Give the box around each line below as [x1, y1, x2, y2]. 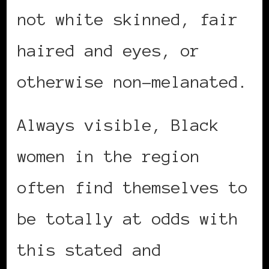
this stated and [17, 241, 162, 259]
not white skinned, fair [17, 10, 238, 29]
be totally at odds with [17, 210, 238, 228]
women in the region [17, 147, 200, 166]
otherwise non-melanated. [17, 73, 248, 91]
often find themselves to [17, 178, 248, 197]
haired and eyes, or [17, 41, 200, 60]
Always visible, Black [17, 116, 219, 134]
